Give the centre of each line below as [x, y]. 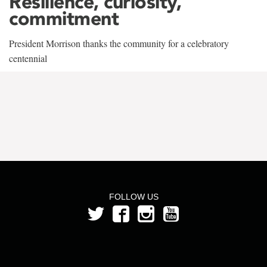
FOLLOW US [133, 197]
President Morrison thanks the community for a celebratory [119, 44]
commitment [64, 18]
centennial [28, 58]
